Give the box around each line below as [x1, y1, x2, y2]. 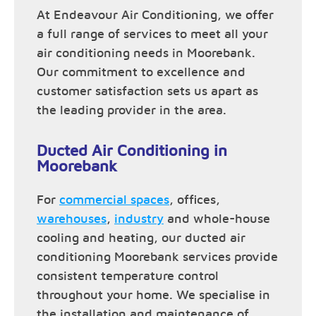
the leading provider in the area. [37, 104, 226, 117]
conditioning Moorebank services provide [37, 250, 278, 264]
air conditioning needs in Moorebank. [37, 47, 255, 60]
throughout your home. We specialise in [37, 288, 270, 302]
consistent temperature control [37, 269, 219, 283]
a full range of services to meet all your [37, 28, 268, 41]
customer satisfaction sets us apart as [37, 85, 258, 98]
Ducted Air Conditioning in [37, 142, 227, 159]
